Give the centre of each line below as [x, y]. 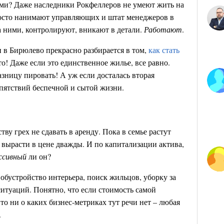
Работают [163, 29]
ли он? [39, 156]
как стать [164, 50]
